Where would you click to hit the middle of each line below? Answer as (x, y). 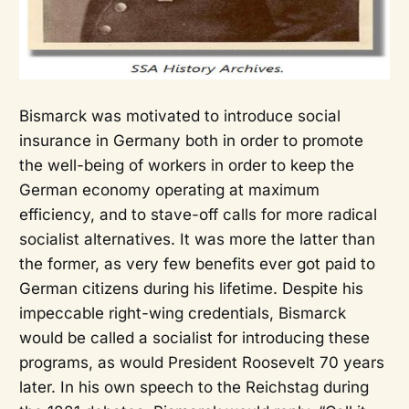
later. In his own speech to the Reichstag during (194, 388)
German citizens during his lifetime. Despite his (191, 289)
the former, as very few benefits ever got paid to (197, 264)
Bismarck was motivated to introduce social (179, 116)
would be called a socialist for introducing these (194, 338)
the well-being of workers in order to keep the (186, 166)
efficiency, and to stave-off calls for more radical (198, 215)
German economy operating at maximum (169, 190)
